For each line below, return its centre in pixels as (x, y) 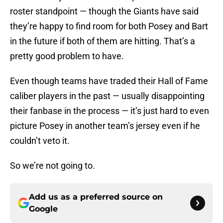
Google (43, 209)
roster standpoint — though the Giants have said (104, 11)
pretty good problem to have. (67, 56)
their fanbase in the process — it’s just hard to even (110, 111)
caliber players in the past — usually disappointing (107, 96)
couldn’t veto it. (40, 141)
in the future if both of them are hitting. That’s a (103, 41)
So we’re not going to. (53, 166)
